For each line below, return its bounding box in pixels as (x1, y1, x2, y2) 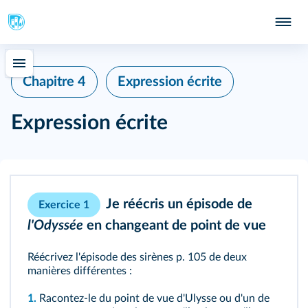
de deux (206, 252, 247, 263)
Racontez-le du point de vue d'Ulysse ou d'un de (36, 293, 269, 304)
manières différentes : (27, 265, 132, 276)
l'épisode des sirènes (76, 252, 173, 263)
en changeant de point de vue (83, 219, 266, 232)
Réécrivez (27, 252, 76, 263)
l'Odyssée (27, 219, 83, 232)
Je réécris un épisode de (106, 197, 252, 212)
